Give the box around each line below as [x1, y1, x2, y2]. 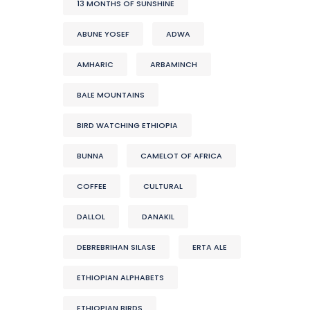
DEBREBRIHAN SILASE [77, 241, 156, 253]
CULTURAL [143, 180, 183, 192]
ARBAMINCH [150, 58, 197, 70]
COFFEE [77, 180, 107, 192]
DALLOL [77, 210, 105, 222]
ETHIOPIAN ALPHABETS [77, 271, 164, 283]
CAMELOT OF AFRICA [140, 149, 222, 161]
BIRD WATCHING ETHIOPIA [77, 119, 178, 131]
